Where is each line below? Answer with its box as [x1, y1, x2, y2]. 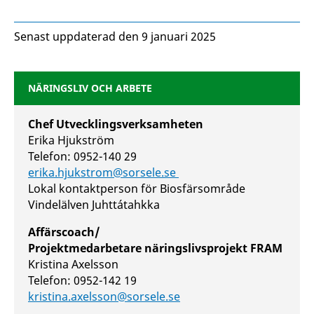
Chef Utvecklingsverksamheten [28, 116, 203, 132]
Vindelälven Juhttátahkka [28, 197, 160, 212]
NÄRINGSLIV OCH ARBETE [28, 81, 152, 95]
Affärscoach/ [28, 224, 100, 240]
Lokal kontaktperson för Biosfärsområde [28, 181, 245, 196]
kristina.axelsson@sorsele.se [28, 289, 180, 304]
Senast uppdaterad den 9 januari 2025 [14, 29, 216, 44]
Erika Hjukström [28, 132, 114, 148]
